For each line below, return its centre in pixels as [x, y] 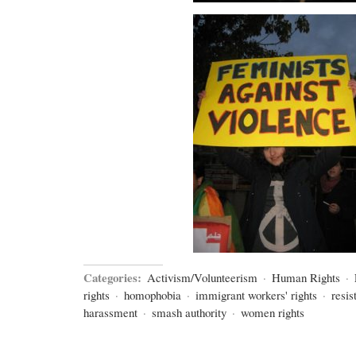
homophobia [153, 295]
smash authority [189, 312]
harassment [110, 312]
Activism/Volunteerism [202, 277]
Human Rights [306, 277]
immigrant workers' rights [256, 295]
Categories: [112, 277]
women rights [273, 312]
